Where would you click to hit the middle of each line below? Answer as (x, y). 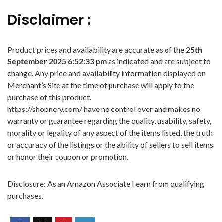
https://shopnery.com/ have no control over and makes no (104, 109)
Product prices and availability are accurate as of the (97, 49)
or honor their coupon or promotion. (68, 156)
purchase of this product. (49, 97)
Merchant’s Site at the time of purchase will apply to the (101, 85)
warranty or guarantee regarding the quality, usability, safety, (109, 121)
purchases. (25, 195)
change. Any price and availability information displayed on (107, 73)
